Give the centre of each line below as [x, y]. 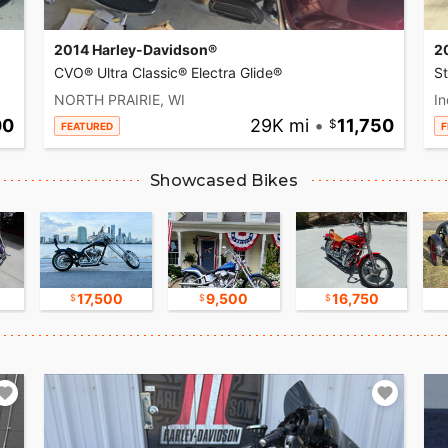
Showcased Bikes [224, 181]
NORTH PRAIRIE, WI [119, 100]
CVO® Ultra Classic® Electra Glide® [168, 73]
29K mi [279, 126]
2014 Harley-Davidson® [135, 50]
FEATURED [87, 126]
